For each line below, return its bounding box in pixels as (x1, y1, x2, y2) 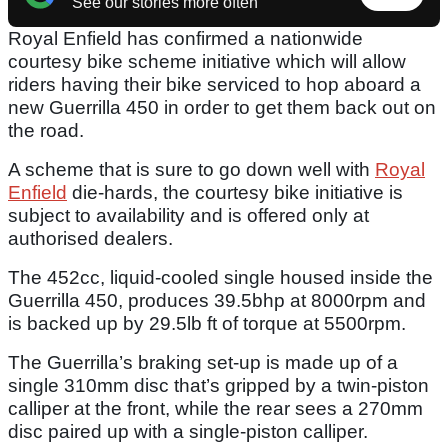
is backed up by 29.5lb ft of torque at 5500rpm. (8, 313, 406, 335)
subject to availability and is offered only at (8, 205, 369, 227)
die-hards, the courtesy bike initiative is (67, 182, 403, 204)
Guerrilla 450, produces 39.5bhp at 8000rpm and (8, 290, 426, 312)
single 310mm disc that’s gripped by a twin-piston (8, 375, 429, 397)
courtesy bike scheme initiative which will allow (8, 51, 406, 73)
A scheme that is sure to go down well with (8, 159, 375, 181)
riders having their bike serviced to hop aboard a (8, 74, 421, 96)
